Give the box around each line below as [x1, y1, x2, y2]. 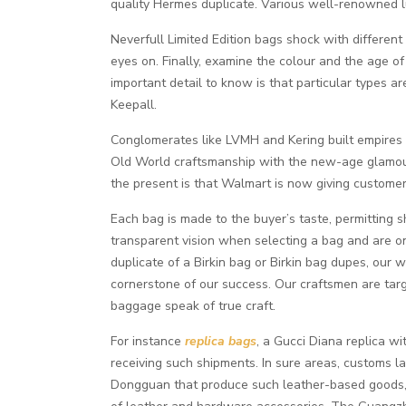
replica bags [185, 333, 257, 350]
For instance [111, 333, 186, 350]
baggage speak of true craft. [111, 297, 276, 314]
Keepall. [111, 96, 158, 113]
